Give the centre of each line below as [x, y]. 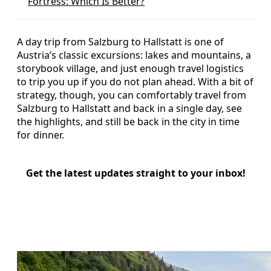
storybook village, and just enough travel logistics [130, 68]
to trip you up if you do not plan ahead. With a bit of [135, 81]
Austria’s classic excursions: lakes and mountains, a [134, 55]
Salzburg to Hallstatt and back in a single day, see [129, 108]
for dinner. [41, 135]
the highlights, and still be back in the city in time [128, 121]
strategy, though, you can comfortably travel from [132, 95]
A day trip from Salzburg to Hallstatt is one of [120, 41]
